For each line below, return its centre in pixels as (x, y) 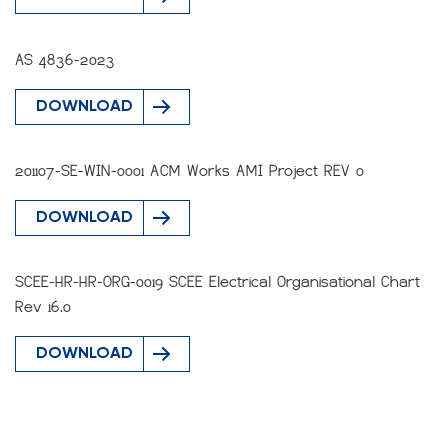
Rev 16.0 (43, 307)
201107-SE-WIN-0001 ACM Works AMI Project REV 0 (189, 171)
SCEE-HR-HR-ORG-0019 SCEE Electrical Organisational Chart (217, 282)
